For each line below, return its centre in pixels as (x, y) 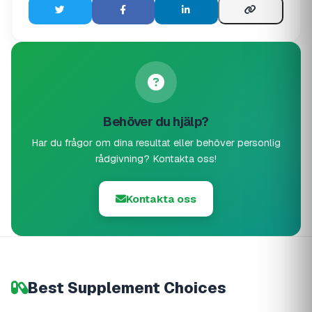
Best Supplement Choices (127, 288)
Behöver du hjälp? (156, 122)
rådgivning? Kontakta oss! (156, 159)
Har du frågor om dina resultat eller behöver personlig (156, 143)
